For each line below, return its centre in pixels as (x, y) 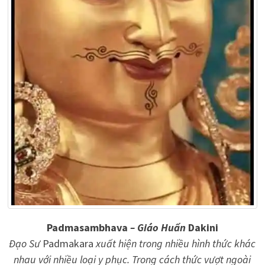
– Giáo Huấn (158, 228)
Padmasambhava (87, 228)
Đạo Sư (26, 244)
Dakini (203, 228)
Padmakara (70, 244)
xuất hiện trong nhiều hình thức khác (176, 244)
